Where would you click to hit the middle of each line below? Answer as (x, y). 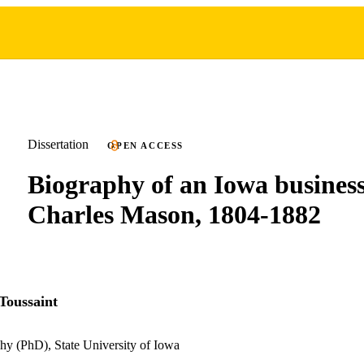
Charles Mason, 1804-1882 (174, 214)
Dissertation (58, 144)
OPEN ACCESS (146, 145)
